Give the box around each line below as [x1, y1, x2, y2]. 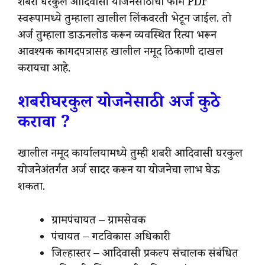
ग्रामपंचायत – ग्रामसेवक [51, 212, 146, 231]
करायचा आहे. [18, 60, 70, 79]
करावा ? [18, 111, 70, 138]
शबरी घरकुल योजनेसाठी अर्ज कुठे [18, 91, 220, 118]
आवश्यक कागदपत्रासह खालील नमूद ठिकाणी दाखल [18, 44, 223, 62]
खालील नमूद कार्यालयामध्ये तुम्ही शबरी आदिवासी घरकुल [18, 146, 243, 164]
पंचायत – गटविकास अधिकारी [51, 229, 170, 247]
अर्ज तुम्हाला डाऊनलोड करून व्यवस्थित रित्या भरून [18, 27, 216, 46]
